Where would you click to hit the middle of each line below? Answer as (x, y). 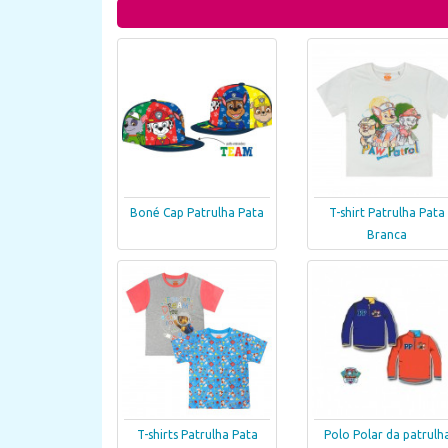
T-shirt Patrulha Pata (387, 213)
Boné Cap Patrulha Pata (197, 213)
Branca (387, 235)
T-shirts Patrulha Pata (197, 435)
